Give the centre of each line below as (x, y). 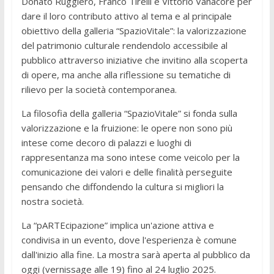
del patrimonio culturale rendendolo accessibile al (124, 45)
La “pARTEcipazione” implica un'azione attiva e (117, 225)
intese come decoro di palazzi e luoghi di (106, 142)
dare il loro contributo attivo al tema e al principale (126, 16)
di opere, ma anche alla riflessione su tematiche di (126, 74)
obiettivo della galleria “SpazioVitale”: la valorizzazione (134, 30)
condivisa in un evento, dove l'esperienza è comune (129, 239)
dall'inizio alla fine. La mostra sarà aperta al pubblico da (135, 254)
